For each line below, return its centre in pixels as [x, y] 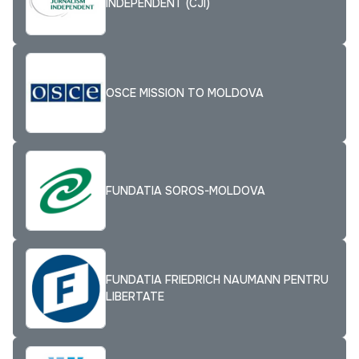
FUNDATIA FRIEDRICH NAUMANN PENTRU [217, 280]
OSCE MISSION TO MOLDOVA [185, 93]
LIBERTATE [135, 297]
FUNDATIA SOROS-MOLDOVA [186, 190]
